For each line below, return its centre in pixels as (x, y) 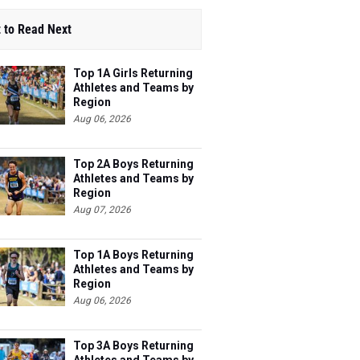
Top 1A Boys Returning (133, 255)
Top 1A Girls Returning (133, 73)
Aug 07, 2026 (102, 210)
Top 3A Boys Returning (133, 346)
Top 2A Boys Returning (133, 164)
